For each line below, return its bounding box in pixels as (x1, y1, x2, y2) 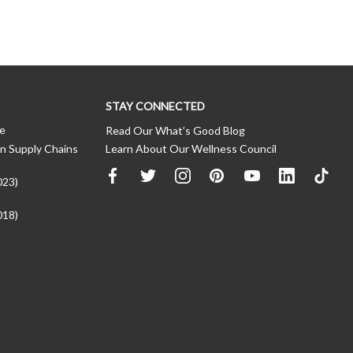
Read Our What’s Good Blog (106, 123, 245, 137)
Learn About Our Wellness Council (106, 141, 277, 155)
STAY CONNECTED (106, 98, 205, 113)
